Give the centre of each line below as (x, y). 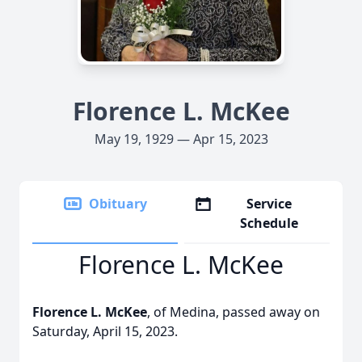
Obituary (118, 204)
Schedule (269, 223)
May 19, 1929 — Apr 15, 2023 (181, 139)
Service (269, 204)
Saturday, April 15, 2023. (105, 331)
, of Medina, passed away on (234, 312)
